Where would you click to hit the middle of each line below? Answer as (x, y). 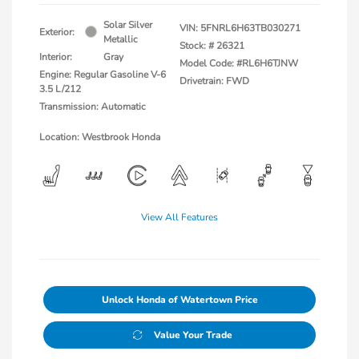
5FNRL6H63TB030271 (250, 28)
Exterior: (57, 32)
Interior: (56, 56)
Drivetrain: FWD (214, 81)
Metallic (121, 39)
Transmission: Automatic (93, 106)
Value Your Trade (193, 335)
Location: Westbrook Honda (100, 137)
